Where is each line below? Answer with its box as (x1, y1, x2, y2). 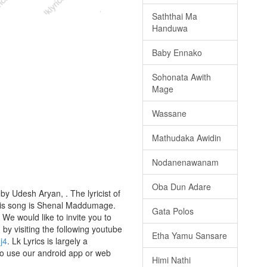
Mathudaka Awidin (152, 132, 221, 144)
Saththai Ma (152, 10, 197, 23)
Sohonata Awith (152, 71, 211, 83)
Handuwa (152, 22, 188, 35)
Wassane (152, 107, 187, 120)
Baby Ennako (152, 46, 202, 59)
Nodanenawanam (152, 156, 219, 169)
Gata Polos (152, 205, 194, 218)
